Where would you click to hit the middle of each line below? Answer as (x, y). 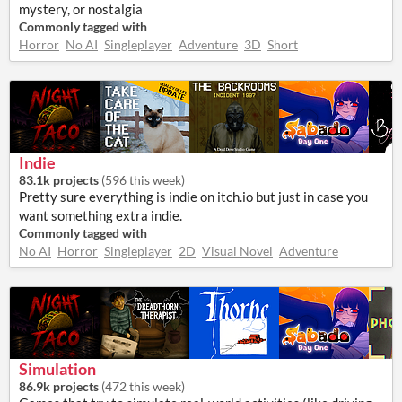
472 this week (143, 386)
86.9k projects (59, 386)
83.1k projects (59, 180)
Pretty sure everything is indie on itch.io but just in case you (193, 197)
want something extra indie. (100, 215)
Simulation (57, 369)
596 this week (143, 180)
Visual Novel (237, 251)
